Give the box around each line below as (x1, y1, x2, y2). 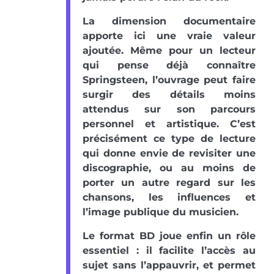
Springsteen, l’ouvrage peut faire (83, 73, 256, 86)
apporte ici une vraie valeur (83, 29, 256, 42)
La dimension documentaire (83, 15, 256, 27)
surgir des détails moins (83, 88, 256, 100)
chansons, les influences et (83, 191, 256, 203)
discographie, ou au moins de (83, 161, 256, 174)
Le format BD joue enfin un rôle (83, 229, 256, 242)
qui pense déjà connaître (83, 59, 256, 71)
